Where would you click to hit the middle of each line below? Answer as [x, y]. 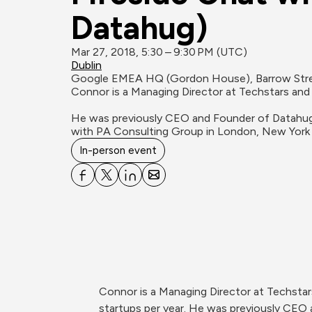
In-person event [118, 150]
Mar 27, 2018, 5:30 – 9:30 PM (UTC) [159, 52]
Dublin [86, 65]
